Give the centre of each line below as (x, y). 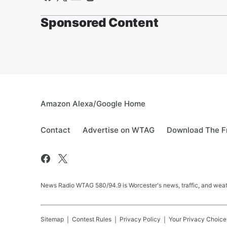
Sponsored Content (100, 23)
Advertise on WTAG (119, 130)
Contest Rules (92, 219)
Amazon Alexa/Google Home (93, 104)
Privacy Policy (140, 219)
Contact (55, 130)
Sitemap (52, 219)
